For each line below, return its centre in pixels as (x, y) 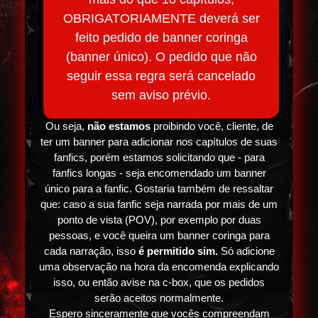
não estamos (119, 126)
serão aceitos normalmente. (159, 298)
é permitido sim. (178, 251)
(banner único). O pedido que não (161, 56)
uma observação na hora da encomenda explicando (159, 267)
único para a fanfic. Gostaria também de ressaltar (159, 189)
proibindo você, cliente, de (212, 126)
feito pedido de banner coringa (161, 37)
